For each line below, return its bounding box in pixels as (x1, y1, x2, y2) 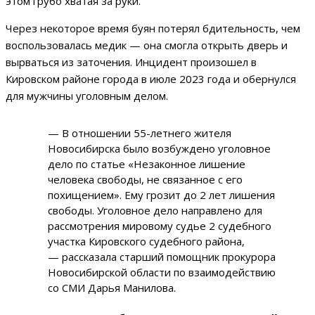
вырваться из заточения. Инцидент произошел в (6, 54, 257, 69)
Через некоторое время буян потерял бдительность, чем (6, 20, 300, 35)
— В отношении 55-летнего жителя (48, 125, 231, 140)
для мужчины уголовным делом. (6, 88, 168, 103)
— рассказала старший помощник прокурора (48, 249, 276, 264)
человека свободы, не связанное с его (48, 172, 243, 186)
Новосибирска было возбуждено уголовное (48, 141, 271, 155)
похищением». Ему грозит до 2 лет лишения (48, 187, 275, 202)
